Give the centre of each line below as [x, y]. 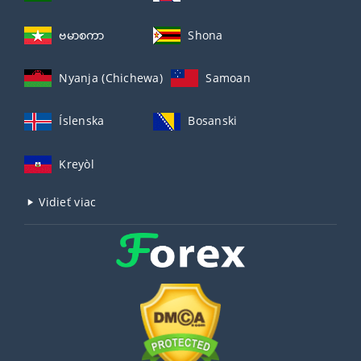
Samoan [228, 78]
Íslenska [82, 121]
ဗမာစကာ [82, 35]
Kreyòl [77, 164]
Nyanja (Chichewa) [111, 78]
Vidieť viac [66, 201]
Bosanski [213, 121]
